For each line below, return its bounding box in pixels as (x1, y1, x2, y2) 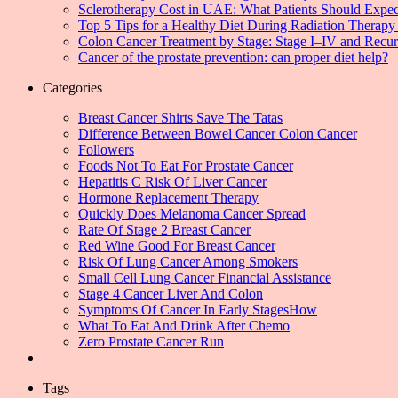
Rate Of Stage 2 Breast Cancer (78, 222, 251, 238)
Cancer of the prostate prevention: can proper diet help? (78, 50, 388, 66)
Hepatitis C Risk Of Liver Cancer (78, 174, 267, 190)
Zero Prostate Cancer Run (78, 334, 224, 350)
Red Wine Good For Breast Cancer (78, 238, 275, 254)
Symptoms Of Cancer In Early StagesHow (78, 302, 317, 318)
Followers (78, 142, 134, 158)
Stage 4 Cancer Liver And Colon (78, 286, 263, 302)
